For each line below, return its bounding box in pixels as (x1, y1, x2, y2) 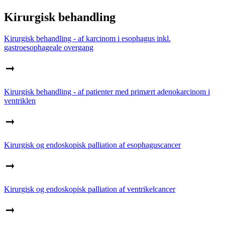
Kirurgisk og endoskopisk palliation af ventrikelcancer (4, 184, 175, 193)
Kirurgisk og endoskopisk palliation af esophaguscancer (4, 140, 181, 149)
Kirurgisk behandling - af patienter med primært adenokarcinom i (4, 87, 210, 96)
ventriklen (4, 96, 36, 105)
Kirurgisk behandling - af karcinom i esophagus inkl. (4, 34, 171, 43)
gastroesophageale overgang (4, 43, 93, 52)
